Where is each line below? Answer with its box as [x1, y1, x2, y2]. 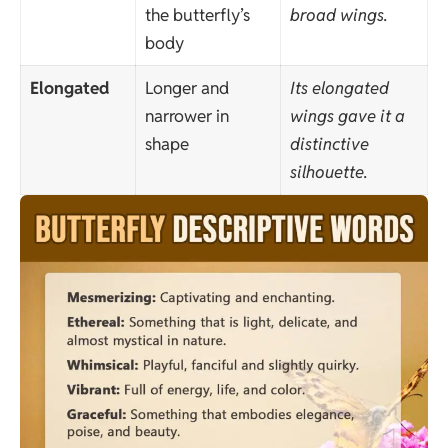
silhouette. [289, 161, 368, 184]
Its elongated [289, 77, 389, 100]
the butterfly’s [144, 4, 250, 27]
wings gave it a [289, 105, 405, 128]
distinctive [289, 133, 369, 156]
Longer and [144, 77, 229, 100]
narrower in [144, 105, 229, 128]
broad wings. [289, 4, 388, 27]
